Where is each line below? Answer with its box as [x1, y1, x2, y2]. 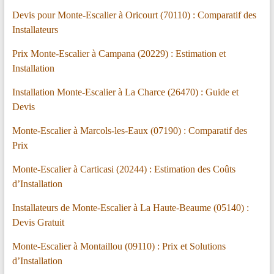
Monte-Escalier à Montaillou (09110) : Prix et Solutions [12, 241, 226, 252]
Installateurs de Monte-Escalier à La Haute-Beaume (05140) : [12, 202, 249, 213]
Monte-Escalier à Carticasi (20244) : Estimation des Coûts [12, 164, 235, 175]
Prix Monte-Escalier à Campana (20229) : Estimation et [12, 48, 226, 59]
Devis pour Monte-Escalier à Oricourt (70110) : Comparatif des [12, 10, 256, 21]
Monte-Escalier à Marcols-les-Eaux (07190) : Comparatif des [12, 125, 247, 136]
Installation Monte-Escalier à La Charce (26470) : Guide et [12, 87, 239, 98]
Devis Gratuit [12, 217, 64, 228]
